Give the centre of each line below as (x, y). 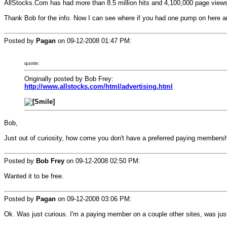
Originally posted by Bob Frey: (69, 79)
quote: (32, 63)
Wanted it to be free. (34, 176)
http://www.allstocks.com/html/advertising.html (99, 86)
